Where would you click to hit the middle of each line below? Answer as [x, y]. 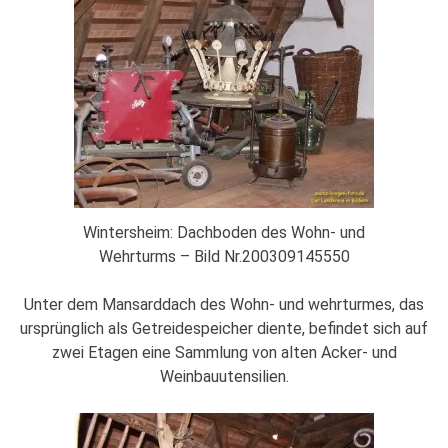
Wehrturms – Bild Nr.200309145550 [224, 256]
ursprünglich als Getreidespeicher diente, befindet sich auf [224, 328]
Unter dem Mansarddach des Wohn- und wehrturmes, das [224, 304]
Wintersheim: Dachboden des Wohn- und [224, 232]
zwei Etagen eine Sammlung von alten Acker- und [224, 352]
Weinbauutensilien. [224, 376]
